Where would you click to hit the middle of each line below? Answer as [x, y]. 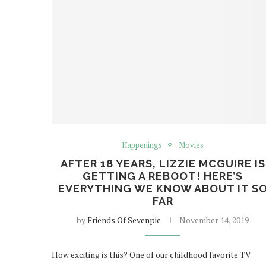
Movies [191, 145]
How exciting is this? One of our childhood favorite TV [151, 254]
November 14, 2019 [214, 220]
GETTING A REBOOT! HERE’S [163, 176]
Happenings [142, 145]
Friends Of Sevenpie [124, 220]
